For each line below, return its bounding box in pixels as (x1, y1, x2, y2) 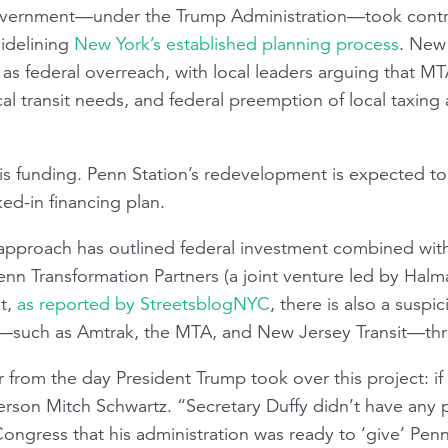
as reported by (17, 292, 140, 315)
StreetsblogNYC (140, 292, 270, 315)
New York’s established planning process (74, 32, 399, 55)
